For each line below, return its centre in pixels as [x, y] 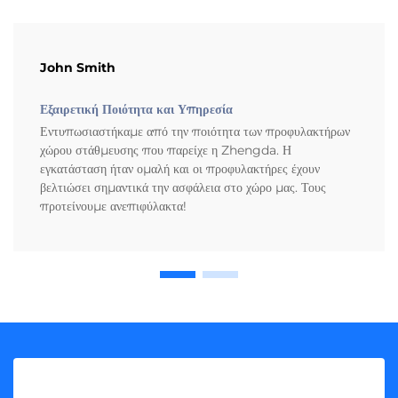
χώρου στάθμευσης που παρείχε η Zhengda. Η [166, 151]
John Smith [78, 68]
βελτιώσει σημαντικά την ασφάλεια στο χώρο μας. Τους [183, 188]
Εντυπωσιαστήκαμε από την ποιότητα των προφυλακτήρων [195, 132]
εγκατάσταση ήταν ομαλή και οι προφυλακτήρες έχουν [180, 169]
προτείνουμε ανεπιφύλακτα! [113, 207]
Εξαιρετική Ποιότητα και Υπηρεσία [136, 110]
